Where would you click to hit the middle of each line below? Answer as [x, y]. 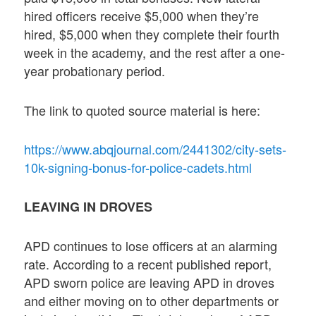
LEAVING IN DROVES [89, 207]
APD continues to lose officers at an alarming [151, 246]
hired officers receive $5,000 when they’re [142, 16]
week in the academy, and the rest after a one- [155, 53]
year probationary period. [95, 71]
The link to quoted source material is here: [142, 110]
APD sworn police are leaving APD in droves [150, 282]
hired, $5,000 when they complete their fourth [152, 34]
